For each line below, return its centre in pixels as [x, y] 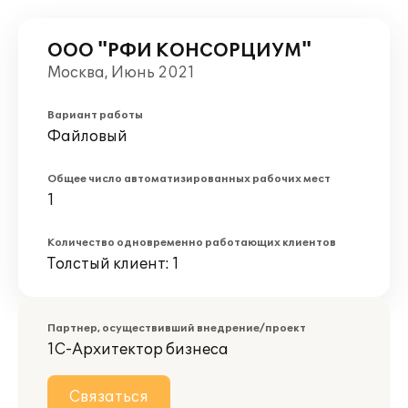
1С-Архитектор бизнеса [138, 350]
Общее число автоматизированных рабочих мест [189, 179]
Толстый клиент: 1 [113, 264]
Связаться [109, 397]
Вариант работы [95, 115]
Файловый [87, 137]
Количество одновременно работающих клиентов [192, 243]
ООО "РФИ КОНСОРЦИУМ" [179, 51]
